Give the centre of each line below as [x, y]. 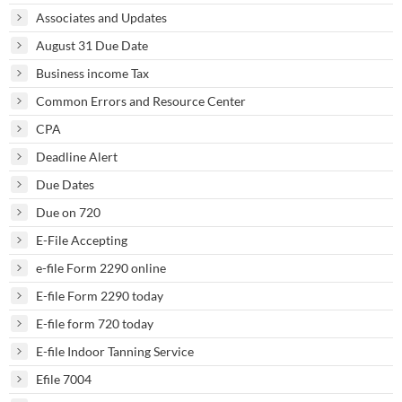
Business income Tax [92, 73]
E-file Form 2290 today [100, 295]
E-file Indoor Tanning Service [115, 351]
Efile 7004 [64, 379]
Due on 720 [68, 212]
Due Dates [65, 184]
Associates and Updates [101, 17]
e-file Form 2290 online [101, 267]
